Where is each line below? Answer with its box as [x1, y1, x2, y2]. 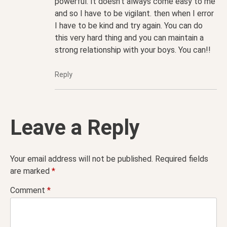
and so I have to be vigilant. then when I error [55, 9, 214, 19]
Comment [10, 185, 47, 196]
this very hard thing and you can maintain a [55, 33, 204, 43]
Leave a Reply [10, 115, 140, 140]
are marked [10, 166, 52, 176]
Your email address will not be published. [10, 154, 153, 164]
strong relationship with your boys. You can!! [55, 45, 211, 55]
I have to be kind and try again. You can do [55, 21, 203, 31]
